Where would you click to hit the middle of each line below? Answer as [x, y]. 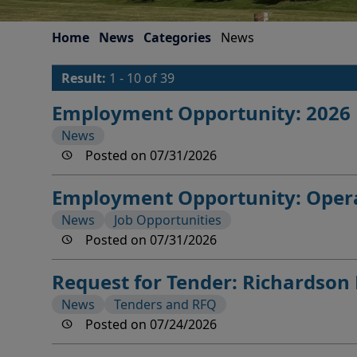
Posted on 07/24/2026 [149, 324]
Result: [85, 78]
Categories [177, 37]
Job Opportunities [168, 220]
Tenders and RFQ [165, 304]
